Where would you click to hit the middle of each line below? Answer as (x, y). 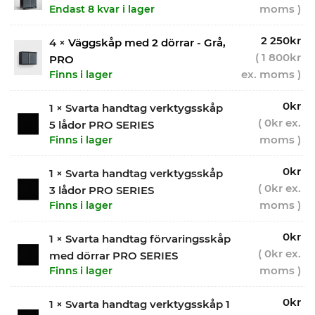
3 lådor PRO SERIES (102, 191)
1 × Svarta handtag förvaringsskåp (140, 239)
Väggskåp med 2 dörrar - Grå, (147, 43)
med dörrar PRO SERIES (114, 256)
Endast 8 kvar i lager (102, 9)
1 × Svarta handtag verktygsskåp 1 (140, 304)
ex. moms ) (271, 75)
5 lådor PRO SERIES (102, 125)
